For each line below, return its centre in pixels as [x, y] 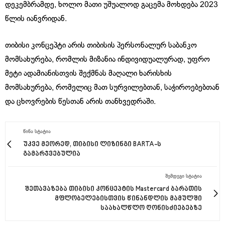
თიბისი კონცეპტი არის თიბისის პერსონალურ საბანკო [101, 45]
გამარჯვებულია [52, 154]
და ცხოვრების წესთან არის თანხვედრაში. [80, 101]
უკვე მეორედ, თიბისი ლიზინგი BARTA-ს [92, 144]
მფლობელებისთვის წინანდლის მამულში [128, 198]
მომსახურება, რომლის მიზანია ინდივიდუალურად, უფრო [107, 59]
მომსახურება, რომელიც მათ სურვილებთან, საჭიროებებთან [112, 87]
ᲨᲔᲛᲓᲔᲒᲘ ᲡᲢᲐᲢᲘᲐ [184, 176]
